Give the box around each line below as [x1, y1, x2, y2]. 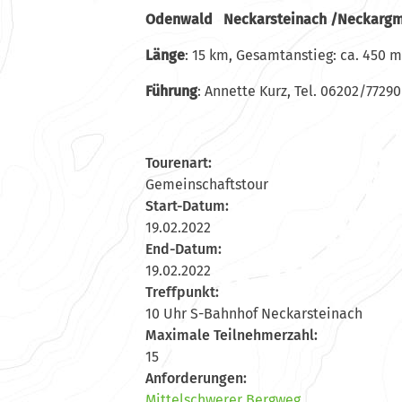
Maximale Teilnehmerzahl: [145, 326, 318, 344]
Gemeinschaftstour [145, 175, 268, 193]
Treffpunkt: [145, 283, 219, 301]
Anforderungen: [145, 369, 247, 387]
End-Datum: [145, 240, 222, 258]
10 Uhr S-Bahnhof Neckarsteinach [145, 304, 363, 322]
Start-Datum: [145, 197, 229, 214]
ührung [152, 82, 197, 100]
